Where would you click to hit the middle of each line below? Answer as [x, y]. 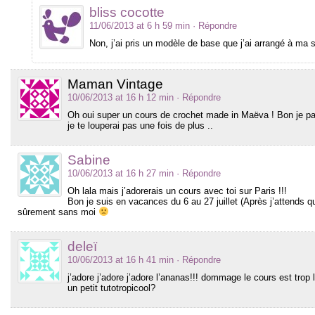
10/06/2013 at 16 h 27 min [121, 173]
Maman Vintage [115, 84]
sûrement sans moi [58, 212]
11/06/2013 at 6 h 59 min [140, 25]
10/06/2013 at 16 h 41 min [121, 259]
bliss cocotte [127, 12]
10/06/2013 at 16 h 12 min [121, 97]
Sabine [89, 160]
